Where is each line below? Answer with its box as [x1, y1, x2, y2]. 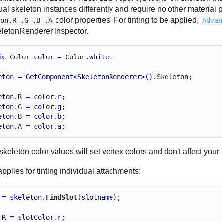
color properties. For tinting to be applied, [54, 15, 201, 24]
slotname [81, 193, 113, 202]
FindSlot [46, 193, 78, 202]
